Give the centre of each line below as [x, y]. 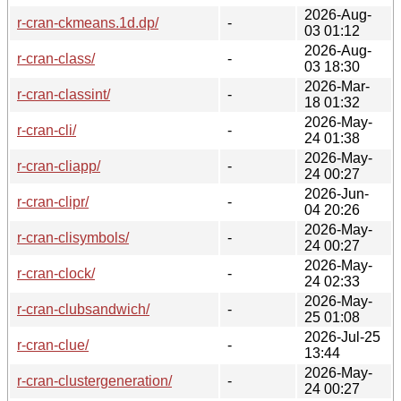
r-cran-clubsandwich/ [83, 309]
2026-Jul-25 [342, 337]
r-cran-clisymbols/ [73, 237]
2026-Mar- [337, 86]
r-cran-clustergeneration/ [94, 380]
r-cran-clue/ [53, 345]
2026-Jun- [337, 193]
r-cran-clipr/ [53, 201]
